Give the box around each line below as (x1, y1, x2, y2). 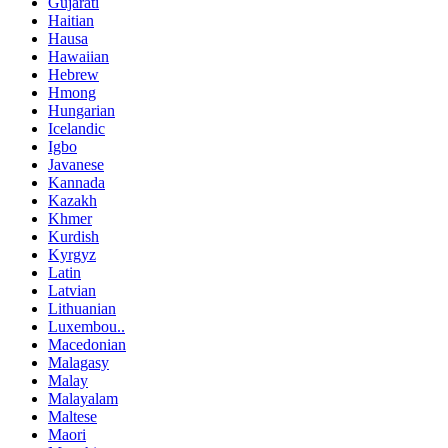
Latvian (48, 282, 96, 300)
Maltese (48, 408, 97, 426)
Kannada (48, 174, 105, 192)
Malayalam (48, 390, 118, 408)
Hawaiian (48, 48, 109, 66)
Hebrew (48, 66, 99, 84)
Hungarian (48, 102, 115, 120)
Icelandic (48, 120, 105, 138)
